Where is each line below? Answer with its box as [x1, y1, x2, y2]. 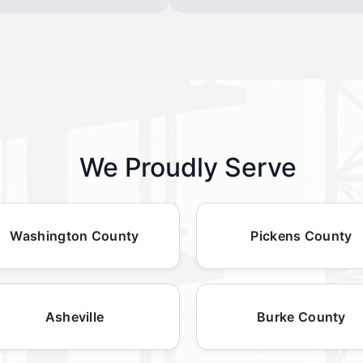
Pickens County [250, 227, 352, 244]
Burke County [257, 308, 346, 325]
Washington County [10, 227, 139, 244]
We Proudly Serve [79, 151, 297, 183]
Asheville [45, 308, 105, 325]
